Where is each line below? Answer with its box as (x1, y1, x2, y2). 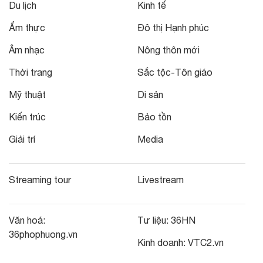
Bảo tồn (137, 111, 171, 122)
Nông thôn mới (137, 44, 200, 55)
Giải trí (9, 133, 35, 144)
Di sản (137, 89, 163, 100)
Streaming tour (9, 174, 71, 185)
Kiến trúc (9, 111, 46, 122)
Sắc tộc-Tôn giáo (137, 66, 213, 77)
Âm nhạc (9, 44, 45, 55)
